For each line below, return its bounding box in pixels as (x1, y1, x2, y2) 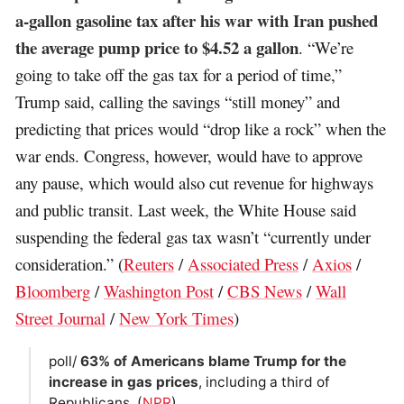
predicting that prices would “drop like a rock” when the (15, 117, 387, 141)
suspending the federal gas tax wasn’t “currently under (15, 225, 372, 249)
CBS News (227, 280, 303, 303)
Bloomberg (15, 280, 91, 303)
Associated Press (188, 252, 299, 276)
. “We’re (298, 36, 354, 60)
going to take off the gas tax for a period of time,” (15, 63, 343, 87)
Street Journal (15, 307, 106, 330)
